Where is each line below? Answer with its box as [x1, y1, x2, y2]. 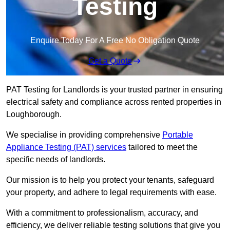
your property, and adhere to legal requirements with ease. [6, 188, 217, 197]
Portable [162, 130, 193, 140]
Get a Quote [88, 56, 132, 66]
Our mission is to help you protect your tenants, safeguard [6, 176, 214, 185]
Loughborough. [6, 110, 62, 119]
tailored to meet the [126, 143, 198, 152]
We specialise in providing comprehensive [6, 130, 162, 140]
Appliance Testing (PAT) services [6, 143, 126, 152]
